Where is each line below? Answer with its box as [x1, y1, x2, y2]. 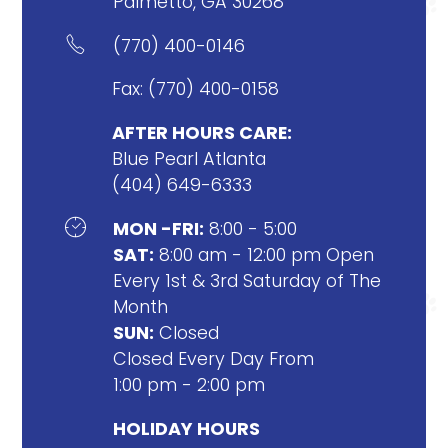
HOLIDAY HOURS [112, 415, 260, 441]
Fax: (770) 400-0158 [111, 76, 279, 102]
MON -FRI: [112, 215, 204, 241]
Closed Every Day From [112, 345, 314, 371]
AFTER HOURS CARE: [111, 120, 292, 146]
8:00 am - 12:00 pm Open [153, 241, 374, 267]
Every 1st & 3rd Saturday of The [112, 267, 381, 293]
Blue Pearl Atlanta [111, 146, 266, 172]
